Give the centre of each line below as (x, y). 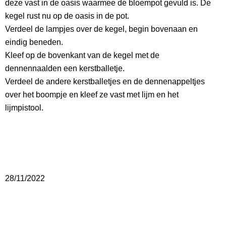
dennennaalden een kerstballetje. (65, 68)
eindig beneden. (34, 42)
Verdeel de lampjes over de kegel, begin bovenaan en (101, 29)
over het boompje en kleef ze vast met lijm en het (92, 95)
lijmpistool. (24, 108)
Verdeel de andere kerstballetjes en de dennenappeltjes (105, 81)
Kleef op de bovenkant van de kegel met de (82, 55)
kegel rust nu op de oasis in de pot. (67, 16)
